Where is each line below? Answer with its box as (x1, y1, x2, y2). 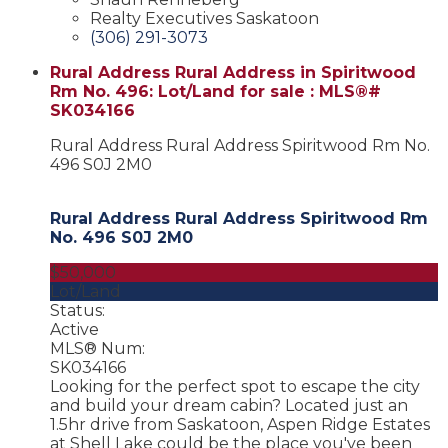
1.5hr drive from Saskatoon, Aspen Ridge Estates (50, 414, 430, 434)
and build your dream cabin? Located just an (50, 395, 408, 415)
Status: (50, 300, 105, 320)
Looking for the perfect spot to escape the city (50, 376, 420, 396)
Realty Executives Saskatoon (90, 8, 319, 28)
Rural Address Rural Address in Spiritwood (50, 62, 416, 82)
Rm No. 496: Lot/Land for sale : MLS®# (50, 81, 381, 101)
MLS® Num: (50, 338, 145, 358)
